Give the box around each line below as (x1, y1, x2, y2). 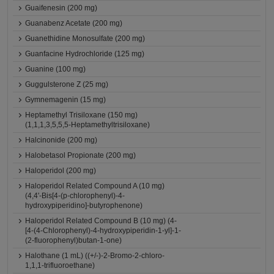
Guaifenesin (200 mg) (25, 4, 98, 12)
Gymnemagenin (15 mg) (25, 95, 106, 104)
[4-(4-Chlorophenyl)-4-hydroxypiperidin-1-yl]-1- (25, 226, 182, 235)
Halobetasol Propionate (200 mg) (25, 151, 136, 160)
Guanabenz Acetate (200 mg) (25, 19, 123, 28)
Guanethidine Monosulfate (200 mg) (25, 34, 146, 43)
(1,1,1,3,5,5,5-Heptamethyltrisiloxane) (25, 120, 150, 129)
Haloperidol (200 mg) (25, 166, 97, 175)
